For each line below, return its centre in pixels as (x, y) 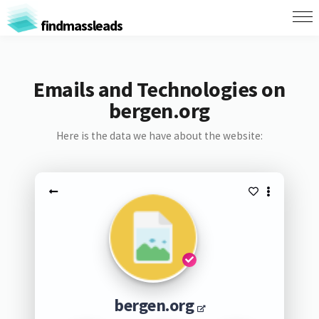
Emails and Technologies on (159, 89)
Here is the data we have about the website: (159, 136)
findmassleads (80, 25)
